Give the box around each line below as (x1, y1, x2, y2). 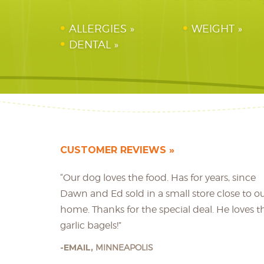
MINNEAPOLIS (95, 242, 153, 252)
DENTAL (69, 38, 111, 51)
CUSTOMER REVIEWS (60, 144, 166, 156)
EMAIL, (64, 242, 95, 253)
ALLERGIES (69, 22, 127, 35)
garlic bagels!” (60, 220, 121, 231)
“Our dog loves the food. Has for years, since (60, 172, 256, 183)
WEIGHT (192, 22, 235, 35)
